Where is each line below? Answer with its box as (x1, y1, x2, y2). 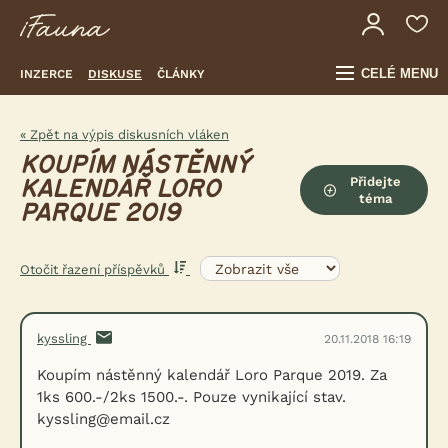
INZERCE (20, 66, 73, 81)
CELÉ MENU (361, 66, 438, 81)
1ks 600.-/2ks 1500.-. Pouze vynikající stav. (37, 388, 346, 406)
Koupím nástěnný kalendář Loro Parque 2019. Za (37, 366, 387, 384)
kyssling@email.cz (37, 410, 170, 428)
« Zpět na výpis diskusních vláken (20, 127, 229, 142)
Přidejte (349, 174, 401, 189)
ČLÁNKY (157, 66, 205, 81)
